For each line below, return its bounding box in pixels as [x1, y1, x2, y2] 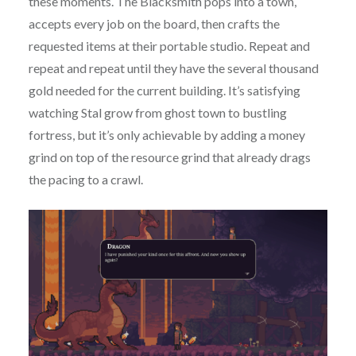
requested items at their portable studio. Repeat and [28, 38, 310, 54]
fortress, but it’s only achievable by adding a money [28, 127, 305, 143]
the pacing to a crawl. [28, 172, 143, 188]
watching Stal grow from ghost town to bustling [28, 105, 287, 121]
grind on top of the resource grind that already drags [28, 149, 311, 165]
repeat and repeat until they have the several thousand [28, 60, 319, 76]
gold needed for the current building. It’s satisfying [28, 83, 300, 99]
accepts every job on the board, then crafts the [28, 16, 280, 32]
